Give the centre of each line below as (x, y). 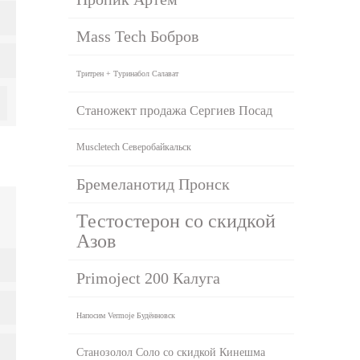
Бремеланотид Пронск (153, 184)
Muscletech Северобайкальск (134, 147)
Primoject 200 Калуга (149, 278)
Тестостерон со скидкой (176, 221)
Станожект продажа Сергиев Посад (175, 110)
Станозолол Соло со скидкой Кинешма (171, 352)
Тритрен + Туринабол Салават (128, 73)
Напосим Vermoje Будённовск (126, 315)
